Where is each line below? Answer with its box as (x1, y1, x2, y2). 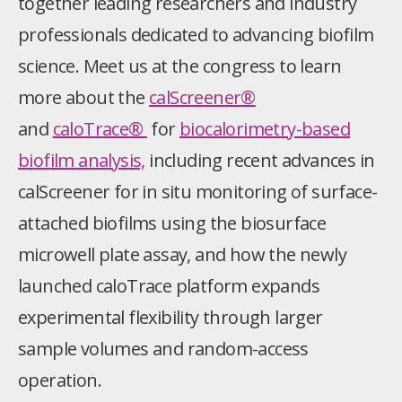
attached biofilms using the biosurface (18, 211, 327, 236)
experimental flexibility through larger (18, 305, 323, 330)
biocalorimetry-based (179, 117, 351, 142)
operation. (18, 368, 102, 393)
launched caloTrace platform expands (18, 274, 319, 299)
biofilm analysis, (18, 148, 145, 173)
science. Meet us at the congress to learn (18, 54, 342, 79)
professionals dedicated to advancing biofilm (18, 22, 374, 48)
